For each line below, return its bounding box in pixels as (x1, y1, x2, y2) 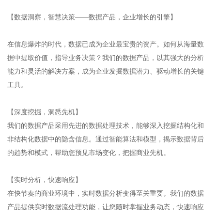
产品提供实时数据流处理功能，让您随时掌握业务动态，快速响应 (7, 202, 204, 211)
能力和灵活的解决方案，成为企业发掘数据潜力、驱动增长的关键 (7, 67, 204, 75)
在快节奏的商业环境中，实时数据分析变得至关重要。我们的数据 (7, 189, 204, 197)
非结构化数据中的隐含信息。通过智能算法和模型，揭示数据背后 (7, 135, 204, 143)
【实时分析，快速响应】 (7, 175, 82, 184)
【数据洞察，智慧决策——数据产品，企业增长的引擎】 (7, 13, 177, 21)
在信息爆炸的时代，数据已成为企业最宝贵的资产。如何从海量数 (7, 40, 204, 48)
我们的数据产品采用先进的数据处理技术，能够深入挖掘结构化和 (7, 121, 204, 129)
